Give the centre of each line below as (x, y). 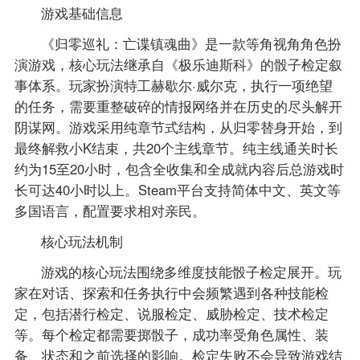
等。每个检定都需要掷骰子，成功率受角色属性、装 (171, 334)
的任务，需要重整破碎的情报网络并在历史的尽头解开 (178, 106)
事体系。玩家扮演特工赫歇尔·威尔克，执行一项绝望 (173, 85)
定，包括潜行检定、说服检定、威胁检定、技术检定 (171, 313)
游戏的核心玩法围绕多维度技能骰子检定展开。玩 (192, 271)
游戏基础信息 (82, 13)
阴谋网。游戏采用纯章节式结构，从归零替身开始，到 (178, 127)
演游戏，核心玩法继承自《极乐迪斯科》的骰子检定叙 (178, 64)
